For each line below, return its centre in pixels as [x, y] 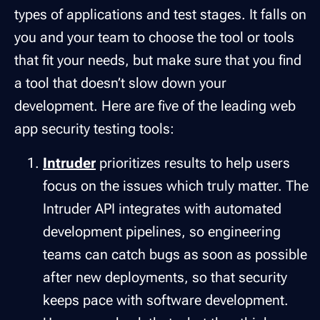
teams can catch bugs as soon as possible [175, 254]
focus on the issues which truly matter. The [176, 185]
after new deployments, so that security [165, 277]
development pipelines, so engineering [162, 231]
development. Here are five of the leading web [155, 105]
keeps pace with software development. [166, 300]
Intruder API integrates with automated [162, 208]
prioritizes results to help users [193, 162]
